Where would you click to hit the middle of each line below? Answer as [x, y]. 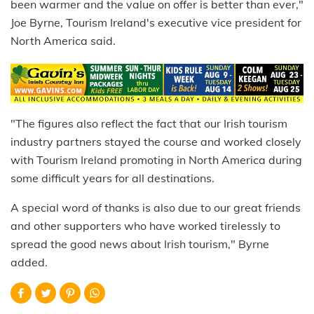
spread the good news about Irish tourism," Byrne [140, 244]
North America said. [63, 41]
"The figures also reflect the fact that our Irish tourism [149, 123]
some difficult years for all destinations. [112, 178]
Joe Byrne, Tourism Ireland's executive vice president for [156, 23]
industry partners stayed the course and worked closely [156, 141]
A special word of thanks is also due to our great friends [156, 207]
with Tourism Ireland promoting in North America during [156, 159]
